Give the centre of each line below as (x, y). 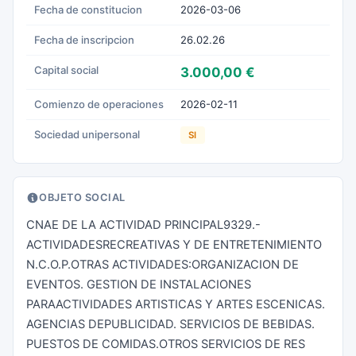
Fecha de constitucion (88, 10)
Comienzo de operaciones (99, 104)
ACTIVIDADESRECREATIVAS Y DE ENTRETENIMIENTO (174, 245)
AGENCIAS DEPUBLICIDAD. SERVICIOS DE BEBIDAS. (170, 324)
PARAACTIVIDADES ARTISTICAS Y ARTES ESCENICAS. (176, 304)
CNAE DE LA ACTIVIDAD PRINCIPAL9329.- (143, 225)
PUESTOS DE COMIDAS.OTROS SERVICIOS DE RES (166, 344)
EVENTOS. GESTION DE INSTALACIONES (139, 284)
